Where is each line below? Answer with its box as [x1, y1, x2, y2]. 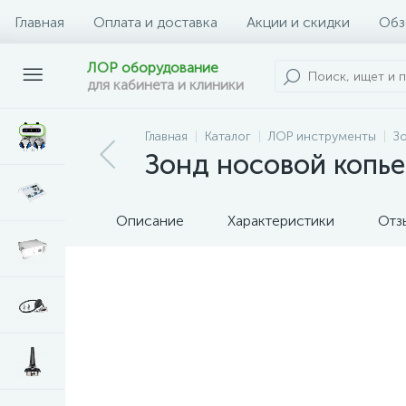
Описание [116, 212, 184, 229]
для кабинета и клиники [87, 76, 244, 93]
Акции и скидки [246, 13, 350, 31]
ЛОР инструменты [268, 129, 376, 144]
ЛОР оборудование [87, 59, 218, 76]
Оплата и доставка [93, 13, 217, 31]
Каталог [205, 129, 251, 144]
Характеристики [227, 212, 334, 229]
